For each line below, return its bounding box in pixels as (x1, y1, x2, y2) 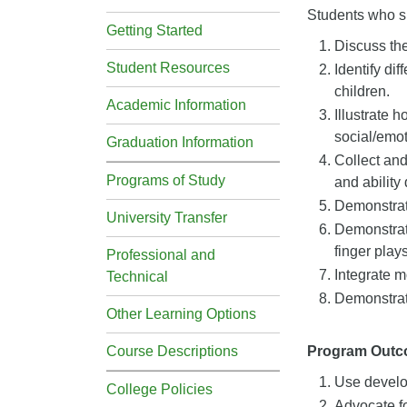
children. (334, 84, 390, 99)
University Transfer (106, 210, 227, 225)
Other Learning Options (106, 306, 256, 322)
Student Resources (106, 60, 230, 75)
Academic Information (106, 97, 246, 113)
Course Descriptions (106, 343, 238, 359)
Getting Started (106, 23, 203, 38)
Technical (106, 269, 168, 284)
